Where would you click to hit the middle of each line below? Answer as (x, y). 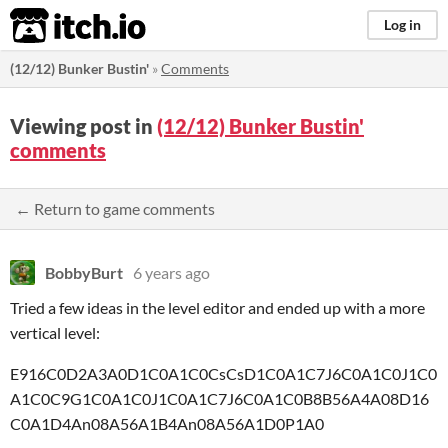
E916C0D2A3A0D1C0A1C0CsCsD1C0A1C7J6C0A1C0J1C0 (223, 373)
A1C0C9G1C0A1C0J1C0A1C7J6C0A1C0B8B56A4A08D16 (219, 398)
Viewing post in (83, 126)
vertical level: (55, 332)
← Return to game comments (115, 208)
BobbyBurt (84, 272)
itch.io (53, 26)
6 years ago (171, 272)
